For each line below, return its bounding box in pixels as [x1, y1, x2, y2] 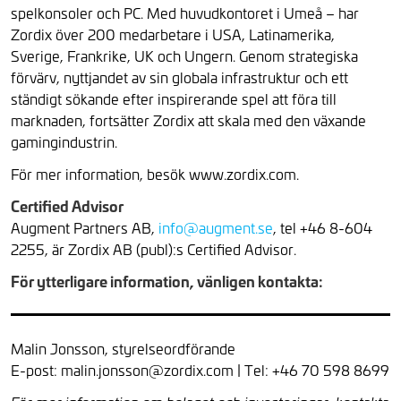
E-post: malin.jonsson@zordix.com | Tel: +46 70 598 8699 [11, 360, 389, 380]
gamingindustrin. [11, 132, 121, 151]
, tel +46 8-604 [273, 218, 372, 237]
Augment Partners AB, [11, 218, 158, 237]
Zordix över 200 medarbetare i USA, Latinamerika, [11, 24, 335, 44]
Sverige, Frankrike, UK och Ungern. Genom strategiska [11, 46, 358, 65]
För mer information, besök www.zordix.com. [11, 164, 299, 183]
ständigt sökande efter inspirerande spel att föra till [11, 89, 337, 108]
